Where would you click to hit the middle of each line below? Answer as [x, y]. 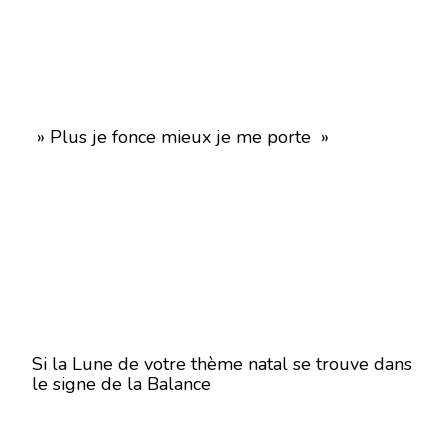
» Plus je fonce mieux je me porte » [180, 137]
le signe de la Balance [121, 384]
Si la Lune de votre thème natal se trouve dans [222, 364]
